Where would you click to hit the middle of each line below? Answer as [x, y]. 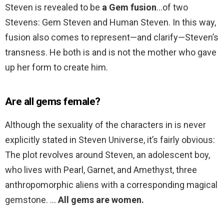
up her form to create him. [56, 67]
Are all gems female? [53, 102]
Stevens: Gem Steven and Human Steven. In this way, [110, 22]
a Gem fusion [129, 7]
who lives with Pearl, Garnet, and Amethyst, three [101, 170]
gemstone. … [31, 200]
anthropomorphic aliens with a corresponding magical [111, 185]
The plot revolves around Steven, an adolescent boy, [107, 155]
